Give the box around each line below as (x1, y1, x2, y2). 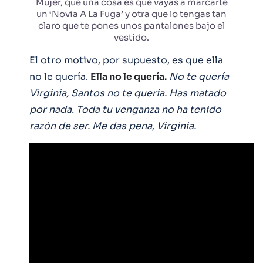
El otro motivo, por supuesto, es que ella (29, 53, 223, 66)
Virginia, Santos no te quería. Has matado (29, 86, 226, 99)
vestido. (114, 31, 149, 43)
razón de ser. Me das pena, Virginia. (29, 119, 196, 132)
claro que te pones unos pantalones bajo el (38, 19, 225, 31)
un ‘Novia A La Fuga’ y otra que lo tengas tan (36, 8, 227, 19)
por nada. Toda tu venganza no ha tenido (29, 103, 221, 116)
